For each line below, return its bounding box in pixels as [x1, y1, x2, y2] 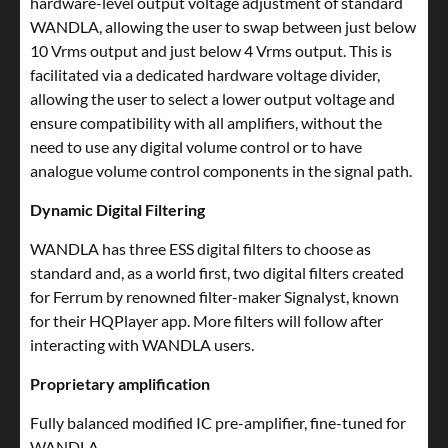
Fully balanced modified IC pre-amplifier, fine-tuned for [30, 413, 406, 433]
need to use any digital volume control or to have [30, 137, 362, 157]
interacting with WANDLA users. [30, 335, 254, 355]
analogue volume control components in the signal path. [30, 161, 412, 181]
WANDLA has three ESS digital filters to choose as [30, 239, 371, 259]
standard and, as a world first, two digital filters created [30, 263, 404, 283]
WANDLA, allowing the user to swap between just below [30, 17, 416, 37]
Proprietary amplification [30, 374, 210, 394]
